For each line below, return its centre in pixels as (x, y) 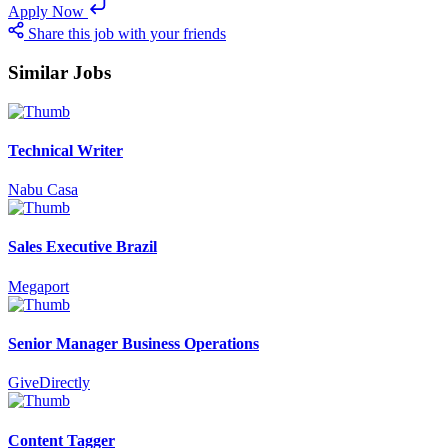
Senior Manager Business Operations (133, 344)
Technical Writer (65, 150)
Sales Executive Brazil (82, 247)
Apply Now (46, 12)
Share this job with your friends (127, 34)
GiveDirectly (49, 383)
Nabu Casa (43, 190)
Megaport (38, 286)
